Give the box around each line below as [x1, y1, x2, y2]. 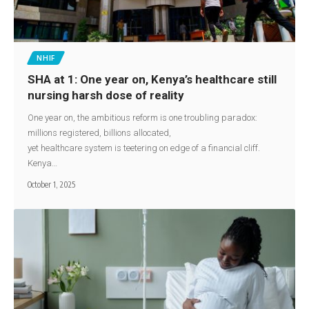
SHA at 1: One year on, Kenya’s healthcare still [28, 72, 277, 86]
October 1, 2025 [28, 179, 76, 190]
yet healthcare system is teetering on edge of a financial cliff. [28, 142, 263, 153]
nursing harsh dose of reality [28, 88, 190, 102]
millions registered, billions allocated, [28, 127, 172, 138]
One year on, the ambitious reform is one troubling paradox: [28, 112, 258, 123]
